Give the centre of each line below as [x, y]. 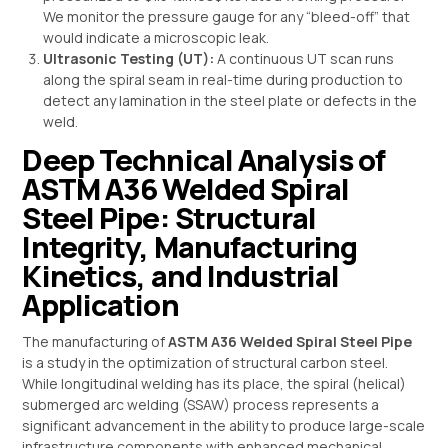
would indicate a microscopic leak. [156, 37]
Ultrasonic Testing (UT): [129, 58]
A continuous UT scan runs [304, 58]
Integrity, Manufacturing [190, 246]
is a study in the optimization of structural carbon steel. [205, 363]
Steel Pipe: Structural [169, 217]
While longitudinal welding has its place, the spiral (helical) [214, 384]
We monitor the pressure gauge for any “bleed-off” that [227, 16]
